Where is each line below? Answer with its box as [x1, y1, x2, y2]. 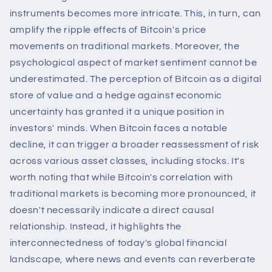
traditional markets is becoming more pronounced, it [9, 189, 256, 199]
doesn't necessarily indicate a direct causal [9, 205, 214, 216]
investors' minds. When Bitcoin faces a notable [9, 123, 228, 134]
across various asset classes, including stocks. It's [9, 156, 245, 166]
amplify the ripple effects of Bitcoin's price [9, 25, 207, 35]
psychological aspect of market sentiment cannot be [9, 58, 257, 68]
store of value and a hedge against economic [9, 90, 222, 101]
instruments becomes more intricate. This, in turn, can [9, 8, 261, 19]
